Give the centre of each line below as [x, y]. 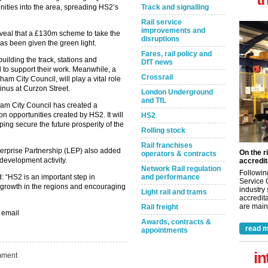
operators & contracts [179, 154]
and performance [170, 177]
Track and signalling [175, 7]
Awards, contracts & [176, 222]
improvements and [173, 31]
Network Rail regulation [181, 169]
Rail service [162, 22]
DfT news [157, 62]
